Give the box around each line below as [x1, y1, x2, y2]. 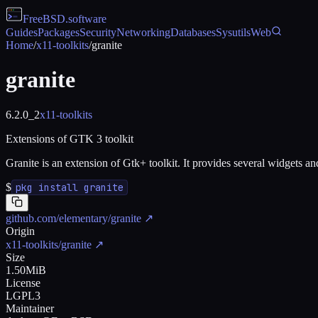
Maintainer [6, 302, 54, 314]
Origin [6, 224, 35, 237]
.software [65, 13, 106, 25]
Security [79, 26, 116, 38]
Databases [170, 26, 216, 38]
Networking [116, 26, 170, 38]
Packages [38, 26, 79, 38]
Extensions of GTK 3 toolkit [6, 132, 133, 145]
